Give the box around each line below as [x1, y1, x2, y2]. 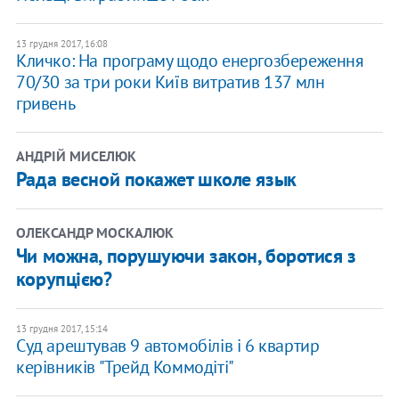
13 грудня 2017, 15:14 [15, 322, 108, 336]
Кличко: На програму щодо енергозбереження [15, 49, 364, 73]
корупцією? [15, 266, 112, 292]
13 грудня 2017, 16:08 [15, 37, 108, 51]
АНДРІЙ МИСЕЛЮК [15, 147, 136, 166]
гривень [15, 92, 76, 116]
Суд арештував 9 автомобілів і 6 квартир [15, 334, 320, 358]
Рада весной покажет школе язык [15, 167, 297, 192]
